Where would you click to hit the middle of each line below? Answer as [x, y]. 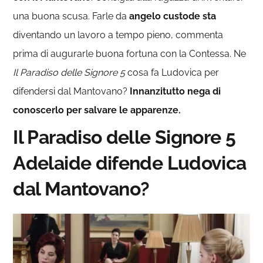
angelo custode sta [173, 16]
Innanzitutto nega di [174, 91]
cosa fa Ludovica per [172, 72]
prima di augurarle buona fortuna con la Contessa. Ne [130, 53]
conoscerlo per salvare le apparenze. [97, 110]
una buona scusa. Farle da [71, 16]
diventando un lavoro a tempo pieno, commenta [118, 35]
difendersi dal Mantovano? [70, 91]
